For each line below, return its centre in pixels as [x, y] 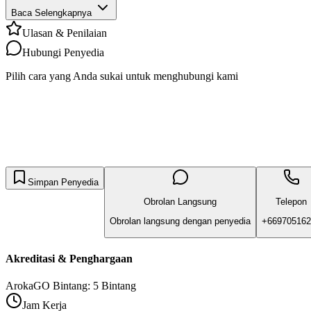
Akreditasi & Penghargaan [69, 258]
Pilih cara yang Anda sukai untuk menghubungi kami [122, 76]
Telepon [291, 201]
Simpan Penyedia [63, 182]
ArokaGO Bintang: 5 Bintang [71, 286]
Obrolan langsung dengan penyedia [180, 221]
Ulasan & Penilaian [65, 33]
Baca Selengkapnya [51, 12]
